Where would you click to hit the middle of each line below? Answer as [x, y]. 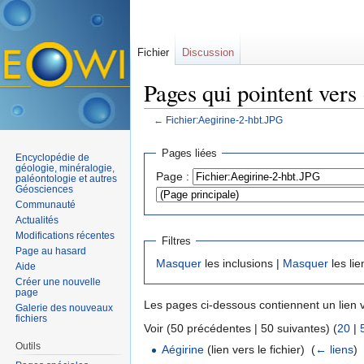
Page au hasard [51, 251]
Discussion [208, 52]
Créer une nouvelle [58, 282]
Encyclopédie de [53, 157]
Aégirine [183, 350]
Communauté [46, 204]
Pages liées [189, 154]
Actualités [37, 220]
